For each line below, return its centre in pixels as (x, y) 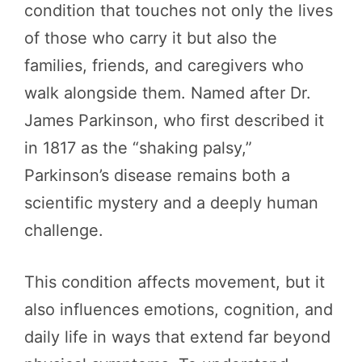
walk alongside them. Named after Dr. (168, 93)
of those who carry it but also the (151, 38)
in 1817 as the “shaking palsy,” (138, 148)
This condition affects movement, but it (175, 282)
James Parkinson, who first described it (174, 121)
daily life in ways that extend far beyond (177, 337)
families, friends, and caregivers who (164, 66)
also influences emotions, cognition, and (179, 310)
